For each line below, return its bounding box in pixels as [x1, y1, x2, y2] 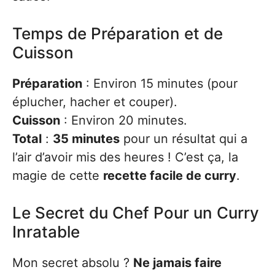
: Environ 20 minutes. [60, 113, 187, 128]
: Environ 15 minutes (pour [82, 76, 238, 91]
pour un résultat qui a [120, 131, 247, 146]
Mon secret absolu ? [12, 255, 133, 270]
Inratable [12, 222, 80, 241]
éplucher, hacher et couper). [12, 95, 177, 109]
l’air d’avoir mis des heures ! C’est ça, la [12, 150, 238, 165]
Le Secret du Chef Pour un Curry [12, 203, 259, 222]
